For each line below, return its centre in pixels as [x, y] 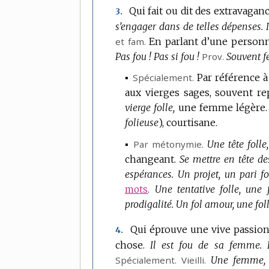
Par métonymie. [169, 144]
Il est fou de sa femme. [206, 245]
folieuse [142, 123]
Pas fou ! [134, 56]
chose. [130, 245]
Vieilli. [192, 260]
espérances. [150, 174]
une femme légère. [222, 108]
